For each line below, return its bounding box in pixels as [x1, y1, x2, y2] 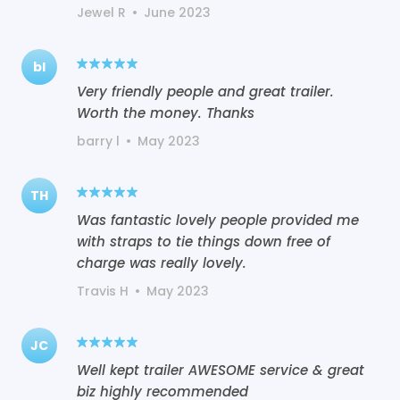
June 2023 [144, 3, 211, 21]
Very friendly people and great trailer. [77, 81, 334, 101]
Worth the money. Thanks [77, 103, 254, 122]
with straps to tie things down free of [77, 231, 330, 251]
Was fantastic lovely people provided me [77, 210, 359, 229]
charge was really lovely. [77, 253, 246, 272]
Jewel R [77, 3, 126, 21]
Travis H [77, 281, 129, 300]
